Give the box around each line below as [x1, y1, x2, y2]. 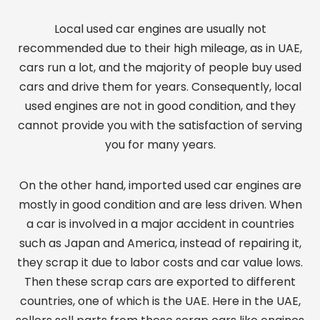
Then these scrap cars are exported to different [24, 274, 296, 290]
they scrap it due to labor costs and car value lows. [17, 254, 303, 271]
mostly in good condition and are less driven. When [18, 196, 302, 213]
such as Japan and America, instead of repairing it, [19, 235, 301, 251]
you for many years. [104, 136, 216, 153]
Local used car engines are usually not [54, 21, 266, 37]
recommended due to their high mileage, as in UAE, [18, 40, 302, 56]
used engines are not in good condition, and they [24, 98, 296, 114]
